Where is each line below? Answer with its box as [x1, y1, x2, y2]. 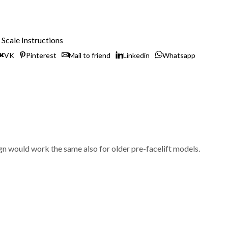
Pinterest [26, 51, 56, 60]
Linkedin [123, 51, 150, 60]
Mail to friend [69, 51, 110, 60]
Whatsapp [162, 51, 195, 60]
